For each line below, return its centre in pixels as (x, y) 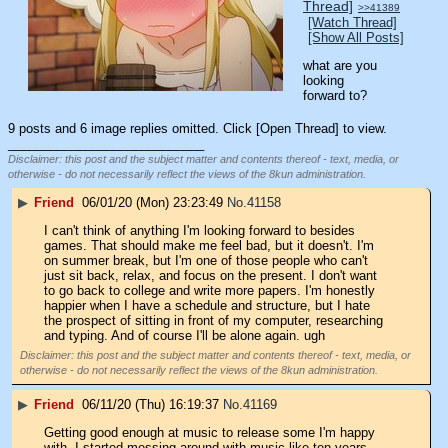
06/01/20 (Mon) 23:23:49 (152, 202)
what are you (340, 66)
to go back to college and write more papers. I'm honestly (209, 291)
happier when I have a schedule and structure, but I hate (207, 306)
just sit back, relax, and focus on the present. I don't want (210, 276)
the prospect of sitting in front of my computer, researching (213, 321)
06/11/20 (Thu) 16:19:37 (150, 404)
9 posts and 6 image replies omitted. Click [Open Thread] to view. (197, 128)
